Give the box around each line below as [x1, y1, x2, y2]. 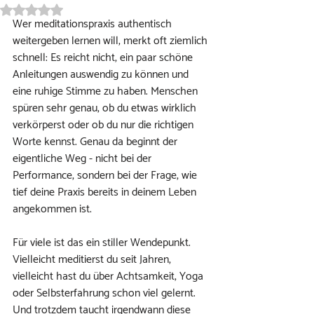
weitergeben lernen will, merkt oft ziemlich [13, 32, 210, 50]
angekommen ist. [13, 200, 92, 219]
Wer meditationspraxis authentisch [13, 15, 175, 34]
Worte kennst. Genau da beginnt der [13, 132, 180, 151]
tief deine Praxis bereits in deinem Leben [13, 183, 199, 202]
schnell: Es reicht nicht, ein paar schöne [13, 48, 196, 67]
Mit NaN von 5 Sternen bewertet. [31, 4, 173, 15]
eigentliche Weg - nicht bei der [13, 149, 154, 168]
